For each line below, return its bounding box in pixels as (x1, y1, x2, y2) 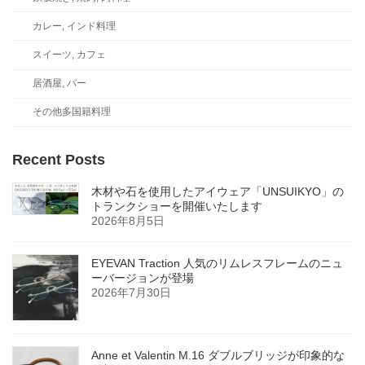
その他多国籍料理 (32, 106, 111, 118)
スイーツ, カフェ (32, 49, 106, 60)
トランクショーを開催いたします (91, 199, 262, 213)
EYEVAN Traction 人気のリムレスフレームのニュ (91, 256, 343, 270)
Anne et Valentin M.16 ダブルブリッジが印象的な (91, 348, 345, 362)
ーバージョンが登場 (91, 270, 194, 284)
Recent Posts (12, 151, 105, 168)
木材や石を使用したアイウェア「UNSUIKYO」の (91, 184, 344, 198)
